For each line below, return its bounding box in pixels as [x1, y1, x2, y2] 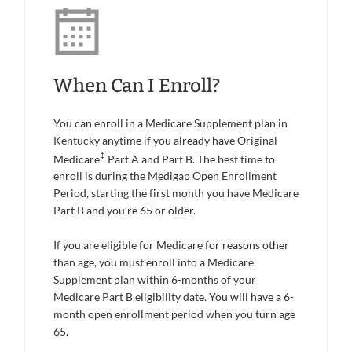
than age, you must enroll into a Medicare [53, 255, 254, 269]
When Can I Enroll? [53, 74, 224, 97]
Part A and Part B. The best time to [105, 152, 275, 166]
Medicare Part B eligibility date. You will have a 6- [53, 290, 294, 304]
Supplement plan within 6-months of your [53, 273, 256, 287]
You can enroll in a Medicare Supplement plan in [53, 115, 288, 130]
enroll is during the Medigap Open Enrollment [53, 169, 277, 183]
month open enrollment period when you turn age [53, 307, 295, 321]
